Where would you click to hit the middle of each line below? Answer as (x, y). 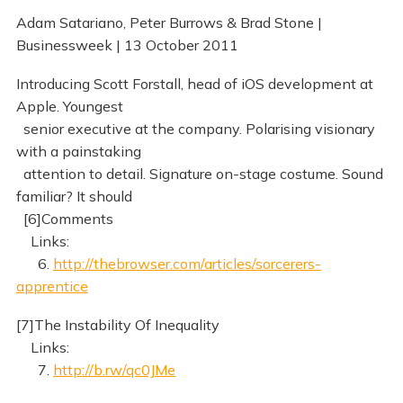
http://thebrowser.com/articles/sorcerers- (187, 263)
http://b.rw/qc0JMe (114, 369)
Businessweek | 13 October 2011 (127, 45)
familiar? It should (74, 196)
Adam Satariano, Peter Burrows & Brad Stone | (169, 23)
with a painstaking (78, 151)
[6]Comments (64, 218)
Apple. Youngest (69, 106)
